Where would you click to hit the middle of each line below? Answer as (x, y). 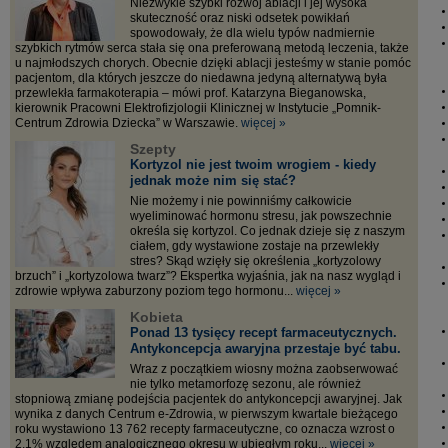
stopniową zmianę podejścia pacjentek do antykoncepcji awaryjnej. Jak (208, 399)
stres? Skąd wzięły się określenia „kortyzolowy (255, 261)
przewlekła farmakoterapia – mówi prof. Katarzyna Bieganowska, (190, 93)
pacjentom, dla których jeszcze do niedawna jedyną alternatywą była (201, 78)
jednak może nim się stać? (213, 180)
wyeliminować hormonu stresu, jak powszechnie (261, 216)
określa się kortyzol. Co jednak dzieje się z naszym (267, 231)
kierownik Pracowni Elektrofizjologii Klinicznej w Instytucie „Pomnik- (198, 108)
